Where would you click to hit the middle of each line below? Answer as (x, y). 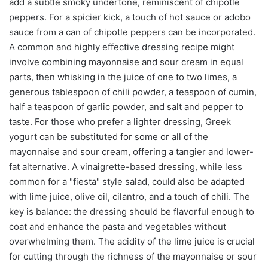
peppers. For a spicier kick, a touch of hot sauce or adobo (130, 17)
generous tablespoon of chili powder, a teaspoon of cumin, (133, 92)
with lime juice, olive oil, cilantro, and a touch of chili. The (130, 197)
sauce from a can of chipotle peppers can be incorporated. (132, 32)
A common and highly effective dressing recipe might (122, 47)
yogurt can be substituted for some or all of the (109, 137)
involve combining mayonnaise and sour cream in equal (126, 62)
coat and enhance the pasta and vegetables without (118, 227)
